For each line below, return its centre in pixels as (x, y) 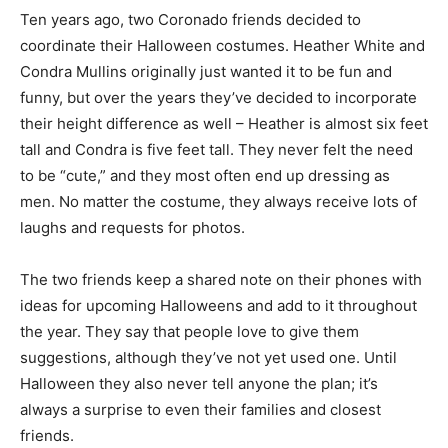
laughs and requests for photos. (132, 228)
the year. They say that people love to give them (189, 332)
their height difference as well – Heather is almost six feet (224, 124)
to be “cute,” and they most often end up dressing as (205, 176)
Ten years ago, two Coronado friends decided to (190, 20)
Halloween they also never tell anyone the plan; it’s (199, 384)
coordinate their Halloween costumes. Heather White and (222, 46)
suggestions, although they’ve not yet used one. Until (208, 358)
